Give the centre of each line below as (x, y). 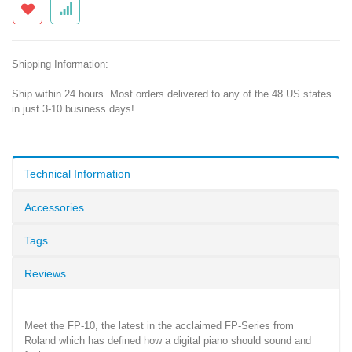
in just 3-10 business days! (73, 108)
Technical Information (77, 173)
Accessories (54, 207)
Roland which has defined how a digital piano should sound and (168, 340)
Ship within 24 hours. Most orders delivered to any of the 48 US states (172, 93)
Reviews (45, 273)
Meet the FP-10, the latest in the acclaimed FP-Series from (159, 325)
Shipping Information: (60, 64)
